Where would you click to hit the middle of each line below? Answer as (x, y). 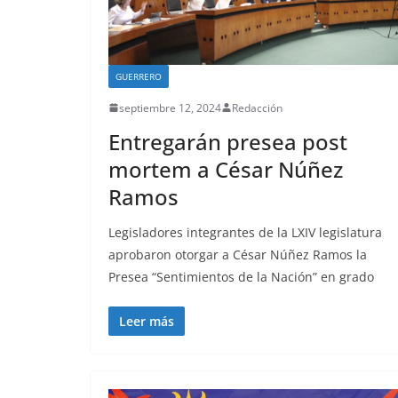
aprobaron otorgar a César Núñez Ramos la (238, 254)
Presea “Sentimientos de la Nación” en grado (241, 276)
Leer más (147, 321)
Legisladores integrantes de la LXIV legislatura (245, 232)
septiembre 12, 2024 (170, 107)
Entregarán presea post (228, 141)
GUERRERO (139, 76)
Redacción (257, 107)
